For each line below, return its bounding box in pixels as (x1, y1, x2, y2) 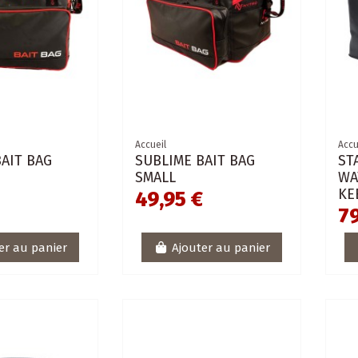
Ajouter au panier (171, 240, 270, 255)
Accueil (135, 139, 167, 151)
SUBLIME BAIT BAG (135, 152, 256, 170)
